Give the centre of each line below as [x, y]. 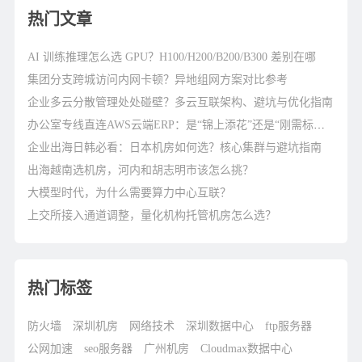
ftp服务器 [289, 326]
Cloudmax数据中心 [247, 349]
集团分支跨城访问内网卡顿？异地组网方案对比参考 [158, 80]
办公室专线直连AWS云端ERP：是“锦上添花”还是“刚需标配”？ [320, 125]
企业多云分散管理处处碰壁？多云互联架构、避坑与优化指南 [181, 102]
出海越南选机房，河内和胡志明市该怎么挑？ [141, 170]
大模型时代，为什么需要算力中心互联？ [130, 193]
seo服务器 [109, 349]
